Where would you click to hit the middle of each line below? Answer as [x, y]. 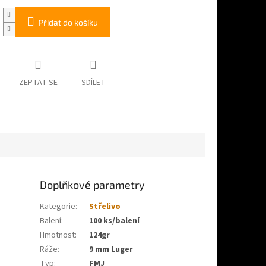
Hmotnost [58, 235]
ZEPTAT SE [38, 83]
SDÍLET [93, 83]
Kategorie [58, 206]
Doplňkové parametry [93, 184]
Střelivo [105, 206]
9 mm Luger [111, 249]
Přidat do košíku [68, 23]
